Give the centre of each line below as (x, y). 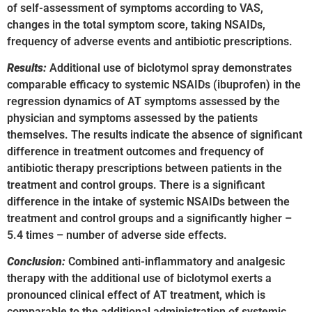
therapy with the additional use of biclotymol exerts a (139, 279)
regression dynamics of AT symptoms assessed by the (143, 101)
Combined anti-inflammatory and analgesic (175, 262)
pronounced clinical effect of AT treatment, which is (136, 295)
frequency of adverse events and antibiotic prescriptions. (150, 41)
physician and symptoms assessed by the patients (132, 118)
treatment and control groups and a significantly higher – (149, 218)
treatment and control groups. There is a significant (136, 185)
